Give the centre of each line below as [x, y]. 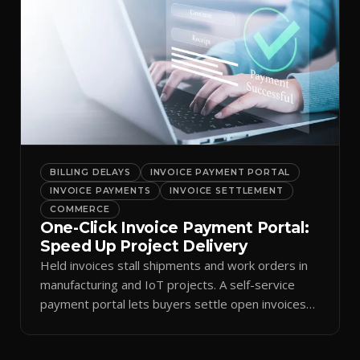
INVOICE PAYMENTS [100, 191]
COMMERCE [80, 210]
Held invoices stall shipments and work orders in [174, 266]
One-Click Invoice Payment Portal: [175, 228]
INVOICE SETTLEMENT [227, 191]
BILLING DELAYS [90, 173]
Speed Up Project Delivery [144, 247]
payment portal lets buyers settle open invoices [173, 304]
